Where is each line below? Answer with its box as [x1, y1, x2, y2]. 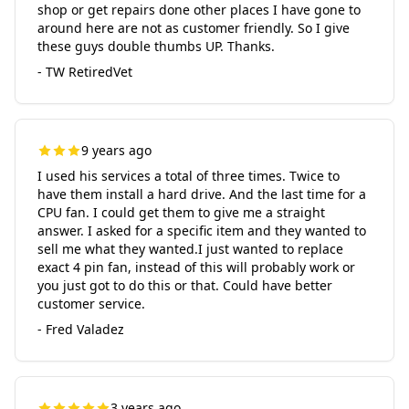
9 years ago [81, 142, 152, 159]
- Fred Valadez [37, 320, 124, 338]
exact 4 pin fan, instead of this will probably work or [37, 258, 355, 276]
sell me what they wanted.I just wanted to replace [37, 240, 343, 257]
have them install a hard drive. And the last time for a [37, 185, 366, 203]
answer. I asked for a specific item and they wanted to [37, 222, 366, 239]
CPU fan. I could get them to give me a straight [37, 204, 325, 221]
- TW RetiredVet [37, 63, 132, 80]
